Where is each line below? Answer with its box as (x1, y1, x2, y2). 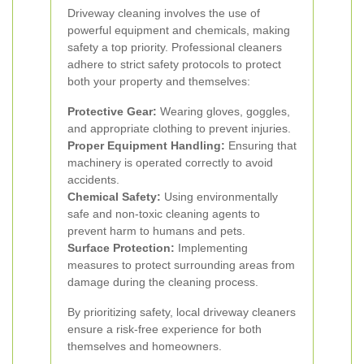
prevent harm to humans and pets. (67, 224, 245, 237)
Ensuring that (225, 139, 297, 152)
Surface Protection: (67, 241, 175, 254)
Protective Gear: (67, 105, 157, 118)
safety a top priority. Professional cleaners (67, 41, 282, 54)
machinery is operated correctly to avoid (67, 156, 273, 169)
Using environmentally (161, 190, 278, 203)
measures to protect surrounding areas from (67, 258, 295, 271)
